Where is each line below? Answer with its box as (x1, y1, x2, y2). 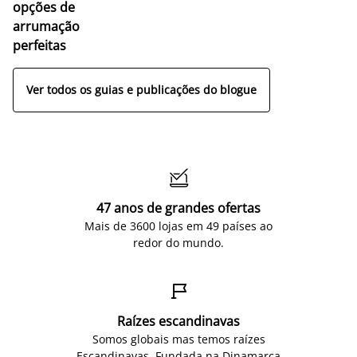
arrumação (13, 17, 80, 35)
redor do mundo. (133, 234, 224, 250)
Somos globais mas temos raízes (92, 331, 265, 347)
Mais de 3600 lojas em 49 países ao (84, 218, 273, 233)
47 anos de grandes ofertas (96, 198, 261, 217)
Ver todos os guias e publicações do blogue (26, 82, 257, 98)
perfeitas (13, 36, 66, 54)
